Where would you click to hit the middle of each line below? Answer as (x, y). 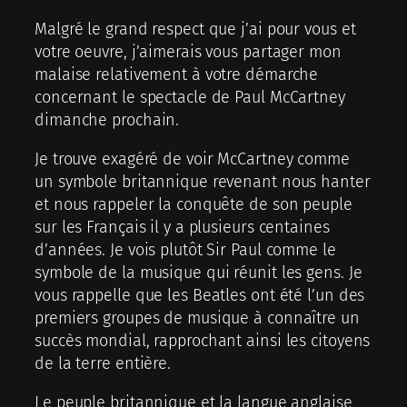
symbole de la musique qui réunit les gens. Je (199, 272)
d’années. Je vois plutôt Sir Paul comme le (185, 249)
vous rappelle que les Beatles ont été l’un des (200, 295)
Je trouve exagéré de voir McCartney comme (192, 159)
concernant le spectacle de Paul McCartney (190, 97)
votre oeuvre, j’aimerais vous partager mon (188, 51)
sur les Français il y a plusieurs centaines (182, 227)
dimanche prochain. (107, 119)
